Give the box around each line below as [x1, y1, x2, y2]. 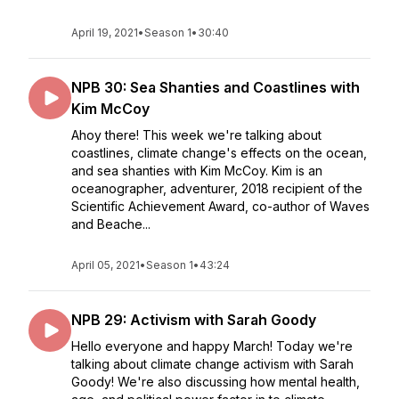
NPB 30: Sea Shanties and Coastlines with [71, 78, 360, 96]
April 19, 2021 [71, 26, 138, 39]
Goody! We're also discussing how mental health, [71, 374, 360, 389]
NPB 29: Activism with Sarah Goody [71, 311, 316, 329]
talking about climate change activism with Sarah [71, 356, 354, 371]
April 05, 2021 [71, 258, 140, 272]
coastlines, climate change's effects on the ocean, [71, 145, 367, 160]
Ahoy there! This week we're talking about [71, 127, 322, 142]
